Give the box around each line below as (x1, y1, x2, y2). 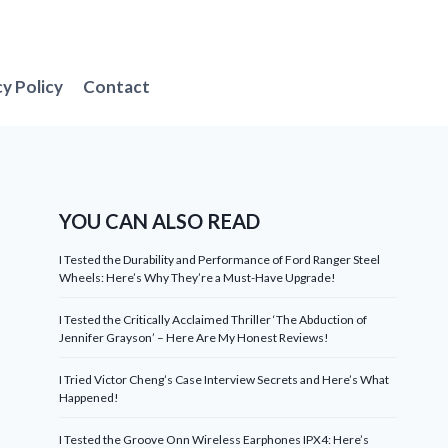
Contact (83, 75, 151, 97)
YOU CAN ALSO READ (59, 209, 261, 233)
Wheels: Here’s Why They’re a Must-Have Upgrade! (59, 270, 337, 285)
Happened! (59, 390, 120, 405)
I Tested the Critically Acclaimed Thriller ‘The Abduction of (59, 312, 368, 327)
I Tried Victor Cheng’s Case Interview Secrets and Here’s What (59, 372, 390, 387)
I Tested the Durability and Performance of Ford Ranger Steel (59, 252, 381, 267)
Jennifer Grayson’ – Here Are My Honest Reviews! (59, 330, 330, 345)
